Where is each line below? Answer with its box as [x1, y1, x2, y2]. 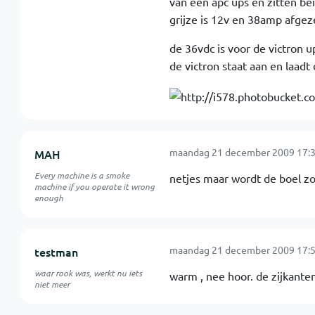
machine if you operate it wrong [34, 180, 155, 192]
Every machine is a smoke [34, 169, 129, 181]
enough [34, 191, 63, 203]
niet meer [34, 278, 70, 290]
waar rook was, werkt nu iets [34, 266, 142, 278]
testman [34, 243, 78, 259]
